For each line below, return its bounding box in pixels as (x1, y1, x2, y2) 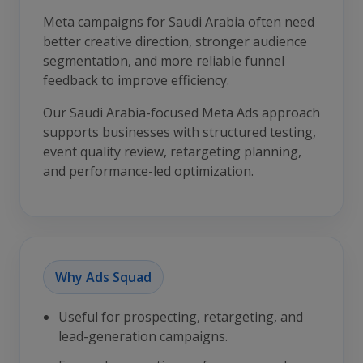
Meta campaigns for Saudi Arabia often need (43, 13, 314, 31)
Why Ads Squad (55, 268, 152, 286)
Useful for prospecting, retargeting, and (58, 308, 304, 326)
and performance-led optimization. (43, 162, 254, 180)
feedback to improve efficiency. (43, 71, 229, 89)
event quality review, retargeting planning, (43, 143, 301, 160)
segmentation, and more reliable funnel (43, 52, 284, 70)
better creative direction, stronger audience (43, 32, 307, 50)
